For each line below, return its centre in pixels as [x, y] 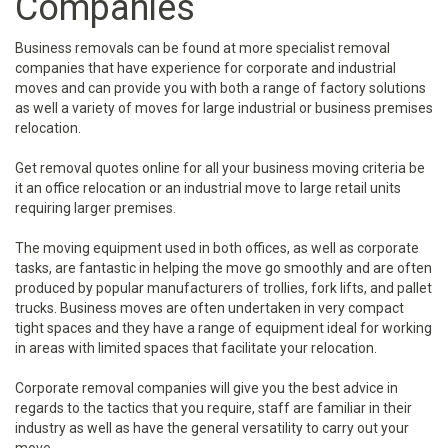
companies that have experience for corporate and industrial [205, 68]
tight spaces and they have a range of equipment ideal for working [223, 328]
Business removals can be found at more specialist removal [202, 48]
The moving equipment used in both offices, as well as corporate [217, 248]
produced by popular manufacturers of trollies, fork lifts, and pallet [223, 288]
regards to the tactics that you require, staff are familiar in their [213, 408]
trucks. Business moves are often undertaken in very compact [209, 308]
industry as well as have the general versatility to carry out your [212, 428]
